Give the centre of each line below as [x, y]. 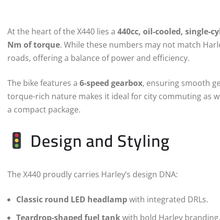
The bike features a [43, 83]
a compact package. [44, 110]
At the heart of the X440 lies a [62, 32]
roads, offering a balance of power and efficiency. [98, 58]
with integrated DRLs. [168, 200]
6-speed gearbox [111, 83]
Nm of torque [34, 45]
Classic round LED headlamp [72, 200]
